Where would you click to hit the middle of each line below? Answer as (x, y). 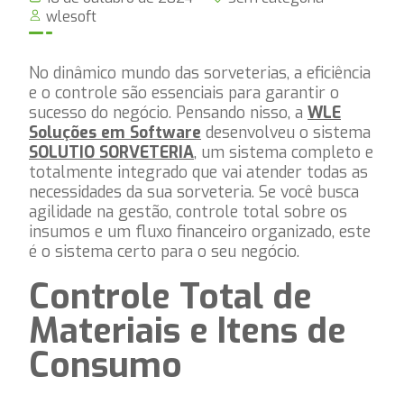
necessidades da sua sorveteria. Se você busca (194, 193)
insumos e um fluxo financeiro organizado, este (200, 232)
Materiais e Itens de (188, 331)
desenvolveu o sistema (286, 133)
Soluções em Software (115, 133)
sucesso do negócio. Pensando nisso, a (168, 113)
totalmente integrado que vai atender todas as (198, 173)
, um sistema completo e (284, 153)
